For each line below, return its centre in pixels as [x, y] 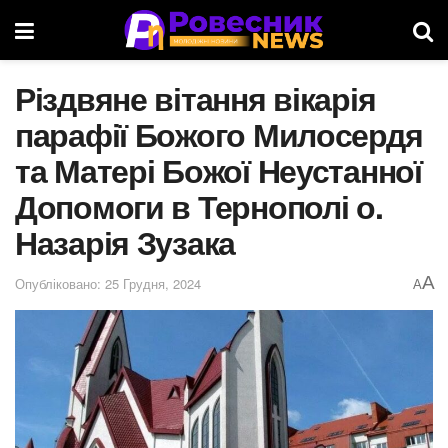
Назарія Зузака [125, 242]
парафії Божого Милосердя [219, 134]
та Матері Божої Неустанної [218, 170]
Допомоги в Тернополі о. [199, 206]
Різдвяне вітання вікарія [195, 98]
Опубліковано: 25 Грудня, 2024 [108, 283]
